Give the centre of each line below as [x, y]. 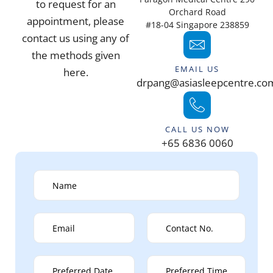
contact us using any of [76, 38]
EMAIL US [197, 69]
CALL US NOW [197, 129]
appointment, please [76, 21]
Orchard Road [197, 12]
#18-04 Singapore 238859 [197, 25]
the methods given [76, 55]
